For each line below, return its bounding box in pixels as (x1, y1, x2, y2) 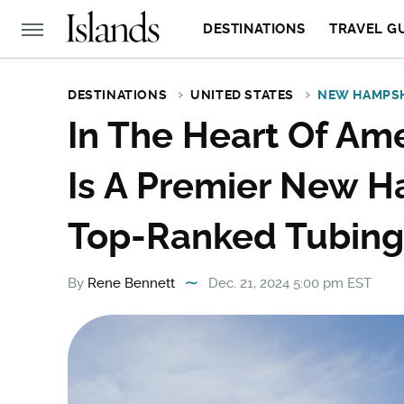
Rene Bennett (87, 275, 175, 291)
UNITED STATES (190, 87, 295, 102)
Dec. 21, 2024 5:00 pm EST (208, 275, 372, 291)
